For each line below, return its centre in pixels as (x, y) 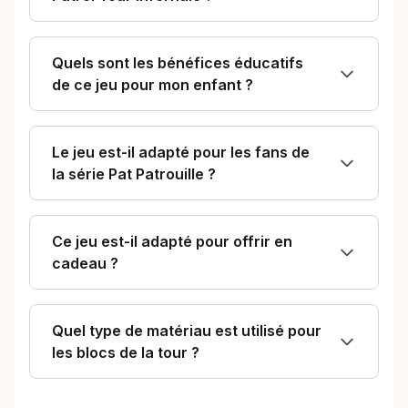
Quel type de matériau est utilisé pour (187, 330)
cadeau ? (85, 263)
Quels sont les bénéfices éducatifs (178, 62)
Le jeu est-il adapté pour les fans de (181, 152)
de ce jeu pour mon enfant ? (153, 84)
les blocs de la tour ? (126, 352)
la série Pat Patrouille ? (134, 173)
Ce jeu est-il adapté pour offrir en (172, 241)
